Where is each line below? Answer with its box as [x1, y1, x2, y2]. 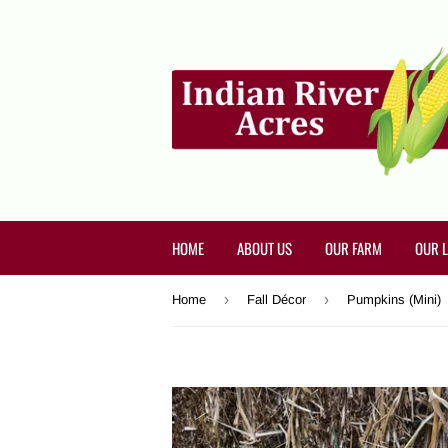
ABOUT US [237, 237, 292, 259]
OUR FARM [325, 237, 382, 259]
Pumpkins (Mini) [347, 292, 441, 307]
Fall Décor [247, 292, 306, 307]
